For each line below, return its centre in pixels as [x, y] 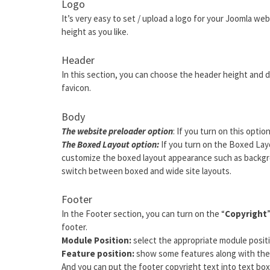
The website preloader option [117, 131]
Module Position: [96, 240]
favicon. [76, 88]
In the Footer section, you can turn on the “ [143, 214]
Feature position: [98, 253]
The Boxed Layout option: [110, 144]
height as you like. [95, 31]
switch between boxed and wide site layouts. [146, 171]
